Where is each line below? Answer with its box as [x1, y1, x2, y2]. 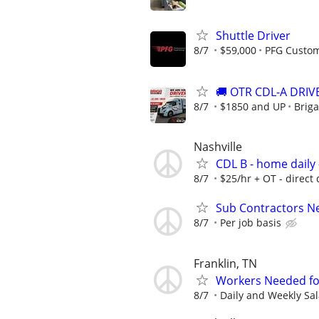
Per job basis [220, 216, 281, 230]
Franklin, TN [194, 255, 257, 271]
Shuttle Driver [216, 27, 291, 43]
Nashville [194, 139, 242, 155]
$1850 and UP [220, 100, 286, 113]
